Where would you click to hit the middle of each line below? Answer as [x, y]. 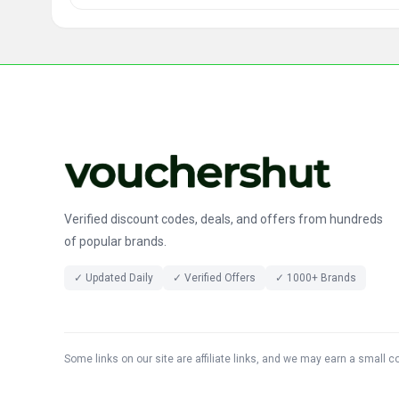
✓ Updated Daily [114, 278]
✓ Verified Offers [214, 278]
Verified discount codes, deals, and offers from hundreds [224, 220]
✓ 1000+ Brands [316, 278]
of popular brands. [115, 242]
